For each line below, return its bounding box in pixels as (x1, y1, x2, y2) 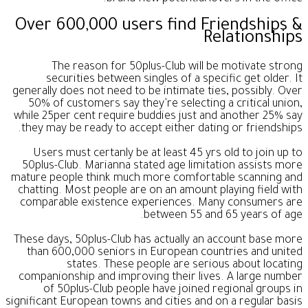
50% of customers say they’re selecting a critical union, (28, 98, 302, 111)
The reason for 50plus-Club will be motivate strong (52, 61, 302, 74)
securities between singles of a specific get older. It (46, 74, 302, 87)
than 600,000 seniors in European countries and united (27, 247, 302, 260)
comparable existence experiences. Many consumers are (20, 197, 302, 210)
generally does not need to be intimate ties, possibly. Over (12, 86, 302, 99)
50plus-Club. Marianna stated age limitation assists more (22, 160, 302, 173)
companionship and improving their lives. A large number (19, 272, 302, 285)
